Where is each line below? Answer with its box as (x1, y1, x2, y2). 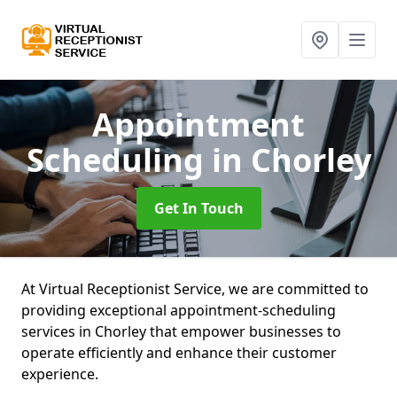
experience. (21, 364, 102, 384)
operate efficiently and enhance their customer (21, 343, 337, 362)
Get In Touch (153, 198, 244, 218)
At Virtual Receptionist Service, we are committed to (21, 279, 369, 299)
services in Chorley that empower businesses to (21, 322, 341, 341)
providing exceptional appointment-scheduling (21, 300, 336, 320)
